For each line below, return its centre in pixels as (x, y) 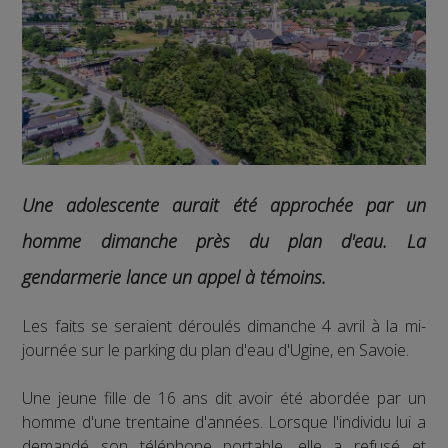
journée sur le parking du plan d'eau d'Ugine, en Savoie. (216, 350)
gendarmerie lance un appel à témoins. (174, 277)
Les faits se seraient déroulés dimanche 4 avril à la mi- (224, 326)
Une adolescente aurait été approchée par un (224, 205)
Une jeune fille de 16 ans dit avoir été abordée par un (224, 398)
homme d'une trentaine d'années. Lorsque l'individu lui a (224, 422)
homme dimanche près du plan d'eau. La (224, 241)
